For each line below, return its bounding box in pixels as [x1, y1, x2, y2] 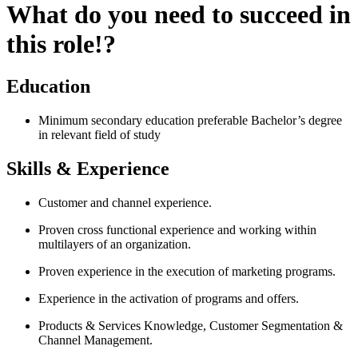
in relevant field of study [38, 128, 161, 142]
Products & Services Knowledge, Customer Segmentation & [38, 319, 343, 333]
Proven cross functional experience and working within [38, 223, 316, 237]
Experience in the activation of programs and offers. [38, 292, 299, 306]
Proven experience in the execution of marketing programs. [38, 265, 336, 279]
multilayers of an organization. [38, 237, 191, 252]
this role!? [6, 29, 116, 58]
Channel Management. [38, 333, 153, 348]
